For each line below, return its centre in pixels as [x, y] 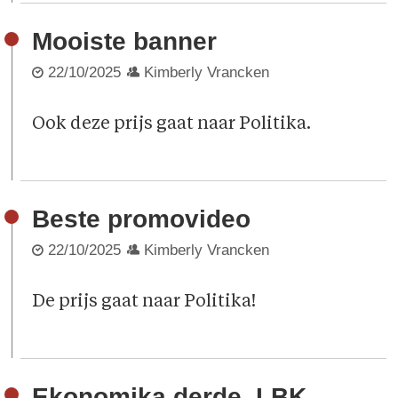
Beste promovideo [142, 219]
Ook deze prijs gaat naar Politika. [172, 125]
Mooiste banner [125, 41]
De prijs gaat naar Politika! [144, 302]
